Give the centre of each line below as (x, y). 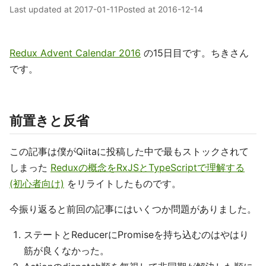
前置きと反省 (49, 121)
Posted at (138, 9)
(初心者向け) (37, 183)
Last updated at (42, 9)
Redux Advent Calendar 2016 (75, 53)
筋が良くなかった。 (66, 251)
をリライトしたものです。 (123, 183)
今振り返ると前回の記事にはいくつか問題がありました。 (133, 209)
